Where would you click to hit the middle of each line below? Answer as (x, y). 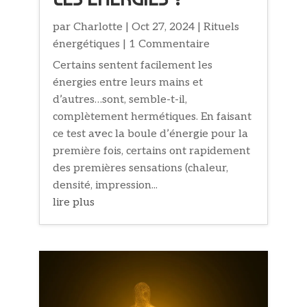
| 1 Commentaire (165, 44)
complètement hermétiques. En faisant (152, 116)
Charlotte (98, 27)
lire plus (74, 202)
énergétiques (87, 44)
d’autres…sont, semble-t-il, (120, 99)
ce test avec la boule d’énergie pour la (151, 134)
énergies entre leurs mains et (128, 82)
